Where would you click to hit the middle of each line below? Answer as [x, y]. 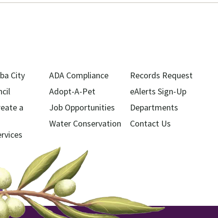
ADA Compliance [79, 75]
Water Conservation [85, 124]
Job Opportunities [82, 108]
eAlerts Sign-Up [158, 91]
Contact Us [151, 124]
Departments [154, 108]
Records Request [162, 75]
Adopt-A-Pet [72, 91]
